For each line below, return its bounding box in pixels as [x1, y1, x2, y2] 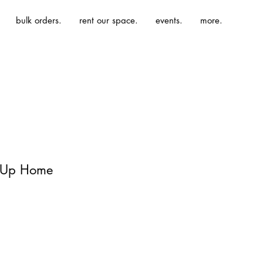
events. [156, 15, 183, 26]
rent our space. [79, 15, 138, 26]
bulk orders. [16, 15, 62, 26]
